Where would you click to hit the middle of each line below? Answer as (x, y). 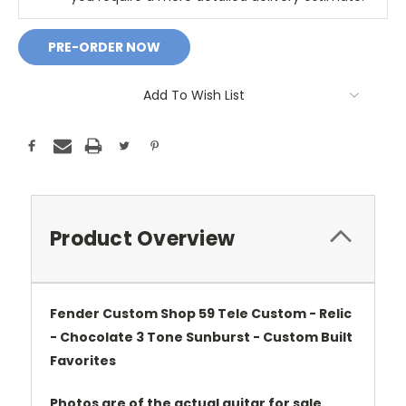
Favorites (83, 360)
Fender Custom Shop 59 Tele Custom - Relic (201, 313)
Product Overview (142, 238)
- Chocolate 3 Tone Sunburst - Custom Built (201, 337)
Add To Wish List (194, 95)
